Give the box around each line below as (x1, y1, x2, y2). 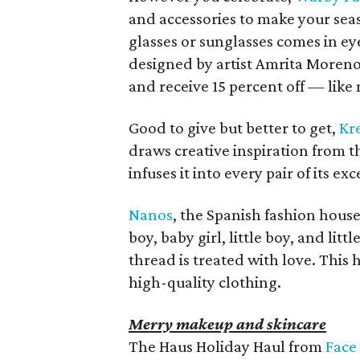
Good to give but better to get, (129, 118, 340, 137)
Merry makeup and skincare (129, 314, 327, 333)
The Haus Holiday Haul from (129, 337, 326, 356)
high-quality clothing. (129, 272, 282, 292)
